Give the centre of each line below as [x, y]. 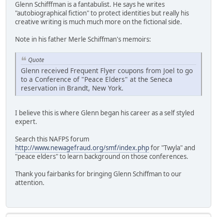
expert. [26, 122]
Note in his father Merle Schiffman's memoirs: [83, 39]
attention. [30, 183]
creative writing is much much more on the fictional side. [99, 22]
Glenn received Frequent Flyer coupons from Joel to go [107, 71]
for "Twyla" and [172, 148]
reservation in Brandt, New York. [72, 88]
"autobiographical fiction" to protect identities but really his [102, 13]
